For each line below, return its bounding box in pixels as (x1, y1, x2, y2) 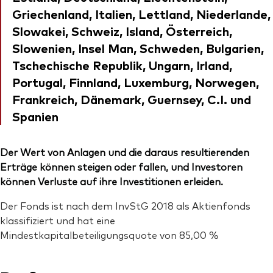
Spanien (12, 108, 58, 125)
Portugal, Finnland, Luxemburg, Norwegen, (12, 74, 259, 91)
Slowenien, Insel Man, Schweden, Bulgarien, (12, 40, 264, 57)
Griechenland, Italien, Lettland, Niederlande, (12, 5, 271, 23)
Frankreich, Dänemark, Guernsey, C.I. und (12, 91, 251, 108)
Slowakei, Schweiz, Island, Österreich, (12, 23, 232, 40)
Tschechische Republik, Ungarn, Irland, (12, 57, 232, 74)
